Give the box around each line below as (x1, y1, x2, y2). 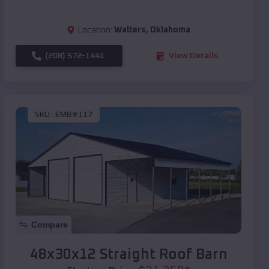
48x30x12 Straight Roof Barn (29, 247, 228, 262)
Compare (31, 220, 68, 230)
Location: (78, 26, 112, 35)
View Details (169, 52, 218, 61)
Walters (114, 26, 146, 35)
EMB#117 (55, 110, 92, 119)
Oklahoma (150, 26, 190, 35)
